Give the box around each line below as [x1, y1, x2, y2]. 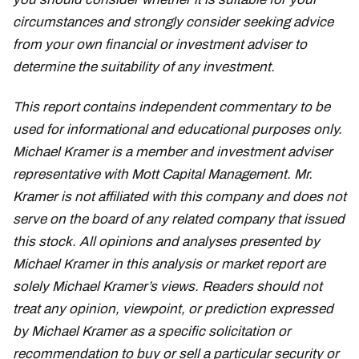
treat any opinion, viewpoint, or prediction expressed [13, 301, 333, 317]
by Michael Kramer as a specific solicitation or [13, 323, 291, 339]
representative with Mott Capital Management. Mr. [13, 166, 313, 182]
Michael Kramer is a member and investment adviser [13, 143, 333, 159]
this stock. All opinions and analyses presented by [13, 233, 320, 249]
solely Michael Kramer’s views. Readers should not [13, 278, 322, 294]
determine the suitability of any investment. [13, 58, 275, 75]
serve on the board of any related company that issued [13, 211, 345, 227]
